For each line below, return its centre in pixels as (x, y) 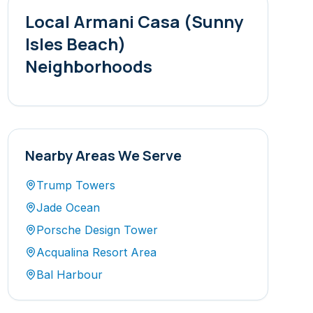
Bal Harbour (69, 275)
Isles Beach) (75, 44)
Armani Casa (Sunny (158, 21)
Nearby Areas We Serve (103, 155)
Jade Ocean (68, 208)
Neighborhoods (88, 66)
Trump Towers (75, 185)
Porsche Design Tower (97, 230)
